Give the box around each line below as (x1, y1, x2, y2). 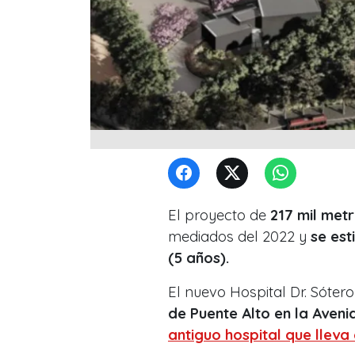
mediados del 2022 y (168, 227, 307, 246)
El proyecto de (168, 205, 270, 224)
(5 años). (168, 248, 229, 267)
